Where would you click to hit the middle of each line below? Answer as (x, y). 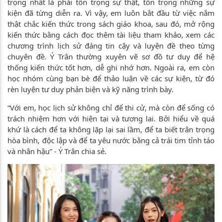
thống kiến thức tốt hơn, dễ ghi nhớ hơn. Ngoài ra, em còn (111, 68)
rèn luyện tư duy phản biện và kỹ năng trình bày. (90, 89)
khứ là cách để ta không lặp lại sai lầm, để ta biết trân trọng (111, 130)
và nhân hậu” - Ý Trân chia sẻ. (57, 151)
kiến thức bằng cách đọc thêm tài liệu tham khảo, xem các (111, 35)
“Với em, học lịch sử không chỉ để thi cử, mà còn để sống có (111, 108)
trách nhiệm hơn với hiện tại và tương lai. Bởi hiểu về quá (111, 119)
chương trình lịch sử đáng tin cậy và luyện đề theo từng (111, 46)
